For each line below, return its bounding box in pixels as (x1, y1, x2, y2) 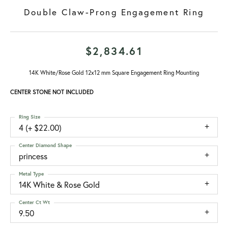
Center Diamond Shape (19, 142, 72, 149)
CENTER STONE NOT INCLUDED (10, 88, 94, 96)
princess (19, 151, 47, 161)
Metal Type (19, 170, 44, 177)
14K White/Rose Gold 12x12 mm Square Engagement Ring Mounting (29, 69, 199, 76)
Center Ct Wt (19, 199, 50, 206)
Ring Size (19, 113, 40, 120)
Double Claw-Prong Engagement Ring (24, 7, 204, 17)
